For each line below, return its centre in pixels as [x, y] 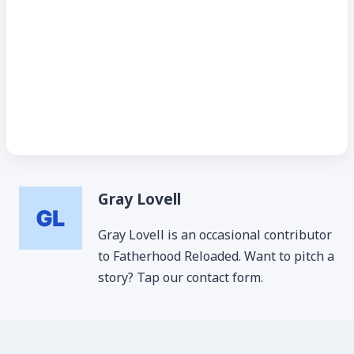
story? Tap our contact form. [181, 278]
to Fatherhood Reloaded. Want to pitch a [216, 256]
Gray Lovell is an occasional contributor [215, 235]
